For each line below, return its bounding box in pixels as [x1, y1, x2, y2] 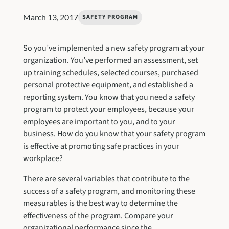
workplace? [22, 152, 63, 164]
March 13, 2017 [22, 12, 78, 22]
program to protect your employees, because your [22, 103, 194, 115]
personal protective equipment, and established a [22, 79, 193, 90]
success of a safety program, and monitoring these [22, 185, 195, 197]
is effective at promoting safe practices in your [22, 140, 179, 152]
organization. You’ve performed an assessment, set [22, 54, 198, 66]
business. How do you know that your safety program [22, 128, 205, 140]
